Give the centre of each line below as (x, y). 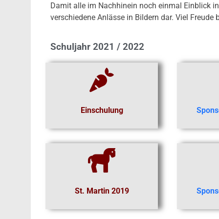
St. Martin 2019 (102, 191)
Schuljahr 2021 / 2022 (97, 47)
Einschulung (102, 110)
